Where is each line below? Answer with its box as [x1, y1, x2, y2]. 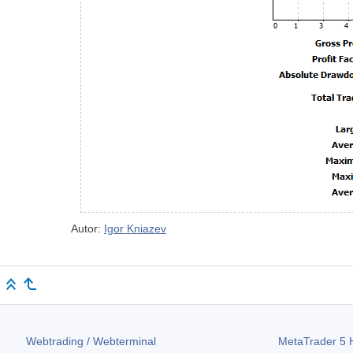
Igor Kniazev [104, 222, 166, 236]
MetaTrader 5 [277, 335, 346, 348]
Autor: [71, 222, 104, 236]
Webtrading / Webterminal [26, 335, 156, 348]
